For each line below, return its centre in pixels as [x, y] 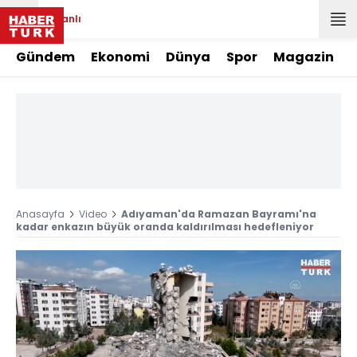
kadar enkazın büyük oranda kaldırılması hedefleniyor [165, 227]
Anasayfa [40, 214]
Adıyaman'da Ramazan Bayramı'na [219, 214]
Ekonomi [120, 57]
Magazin [304, 57]
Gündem [45, 57]
